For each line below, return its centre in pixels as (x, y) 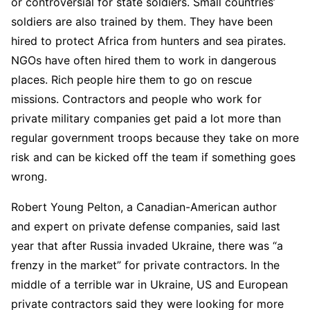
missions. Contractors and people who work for (136, 99)
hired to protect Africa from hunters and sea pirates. (148, 41)
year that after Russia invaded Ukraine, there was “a (147, 246)
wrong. (29, 177)
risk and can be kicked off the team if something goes (153, 157)
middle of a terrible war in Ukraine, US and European (149, 285)
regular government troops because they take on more (155, 138)
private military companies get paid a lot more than (146, 119)
